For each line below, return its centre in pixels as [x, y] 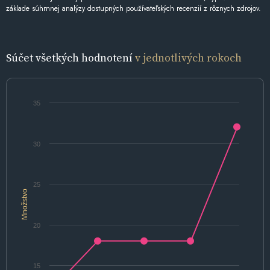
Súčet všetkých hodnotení [71, 57]
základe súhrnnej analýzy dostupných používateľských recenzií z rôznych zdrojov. [133, 8]
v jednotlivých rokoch [188, 57]
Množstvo [25, 204]
